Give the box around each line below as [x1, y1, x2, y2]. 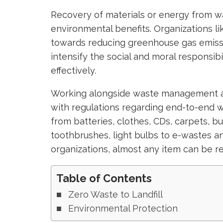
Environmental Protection [68, 203, 178, 214]
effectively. [51, 65, 96, 76]
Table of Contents [56, 172, 152, 185]
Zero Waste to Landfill [68, 189, 163, 200]
